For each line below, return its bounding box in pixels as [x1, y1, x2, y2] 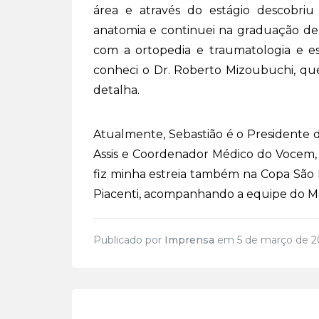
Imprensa [164, 234, 214, 247]
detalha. [93, 83, 140, 97]
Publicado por [93, 234, 164, 247]
